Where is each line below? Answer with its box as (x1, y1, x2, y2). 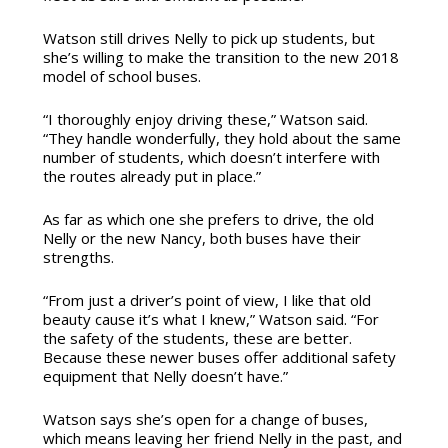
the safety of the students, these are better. (42, 327, 352, 348)
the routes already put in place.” (42, 165, 261, 186)
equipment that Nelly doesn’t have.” (42, 365, 288, 386)
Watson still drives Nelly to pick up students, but (42, 27, 375, 48)
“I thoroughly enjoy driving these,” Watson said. (42, 108, 368, 129)
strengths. (42, 246, 114, 267)
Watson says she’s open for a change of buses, (42, 408, 368, 429)
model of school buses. (42, 65, 201, 86)
